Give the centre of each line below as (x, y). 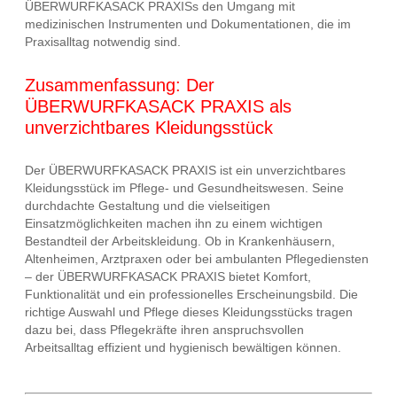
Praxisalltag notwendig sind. (103, 42)
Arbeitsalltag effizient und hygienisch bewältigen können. (183, 348)
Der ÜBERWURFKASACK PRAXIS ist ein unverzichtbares (185, 171)
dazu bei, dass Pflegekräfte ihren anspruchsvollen (164, 330)
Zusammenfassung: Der (120, 85)
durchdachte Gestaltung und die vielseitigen (148, 206)
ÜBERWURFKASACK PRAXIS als (158, 106)
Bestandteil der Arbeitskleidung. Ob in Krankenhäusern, (180, 241)
